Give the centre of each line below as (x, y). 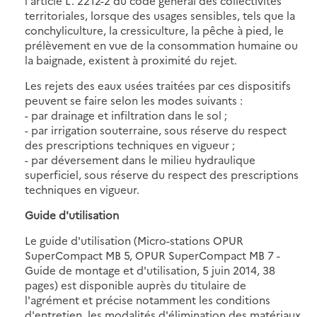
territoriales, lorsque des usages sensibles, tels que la (160, 15)
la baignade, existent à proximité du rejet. (131, 59)
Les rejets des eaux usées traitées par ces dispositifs (158, 85)
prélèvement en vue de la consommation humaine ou (161, 45)
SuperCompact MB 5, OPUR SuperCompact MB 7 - (152, 255)
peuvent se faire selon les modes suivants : (134, 100)
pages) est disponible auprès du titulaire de (136, 284)
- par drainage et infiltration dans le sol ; (126, 115)
